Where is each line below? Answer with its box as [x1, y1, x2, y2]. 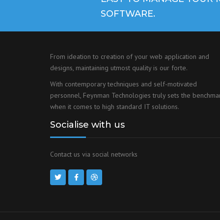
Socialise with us [50, 119, 125, 130]
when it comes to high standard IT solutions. [50, 102, 179, 111]
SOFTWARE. [101, 8, 155, 19]
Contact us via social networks [50, 150, 137, 159]
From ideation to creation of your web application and [50, 52, 209, 61]
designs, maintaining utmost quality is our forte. [50, 63, 188, 72]
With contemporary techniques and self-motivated [50, 80, 197, 88]
